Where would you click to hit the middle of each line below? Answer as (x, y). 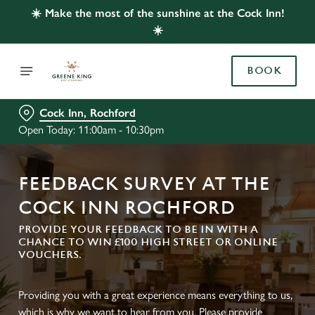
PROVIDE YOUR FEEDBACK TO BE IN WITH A (138, 230)
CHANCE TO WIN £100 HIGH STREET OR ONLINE (148, 242)
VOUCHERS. (50, 255)
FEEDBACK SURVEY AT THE (144, 184)
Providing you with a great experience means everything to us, (155, 295)
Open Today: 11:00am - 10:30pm (91, 130)
